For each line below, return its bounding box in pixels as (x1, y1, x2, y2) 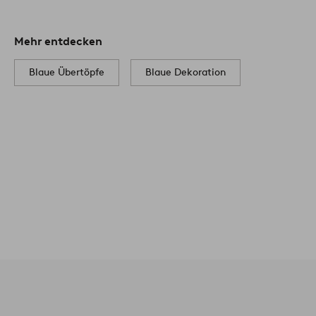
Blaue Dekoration (145, 66, 226, 79)
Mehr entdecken (14, 35, 102, 49)
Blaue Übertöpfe (29, 66, 104, 79)
